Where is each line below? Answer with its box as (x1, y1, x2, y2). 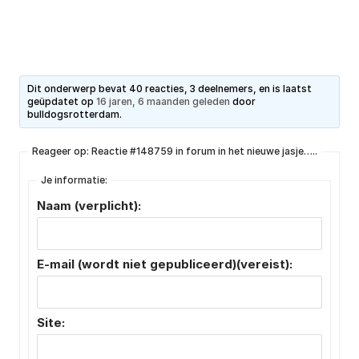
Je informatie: (41, 174, 107, 187)
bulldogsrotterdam (27, 108, 120, 121)
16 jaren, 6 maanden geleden (96, 95, 231, 108)
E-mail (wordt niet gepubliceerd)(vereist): (37, 256, 292, 272)
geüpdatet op (27, 95, 97, 108)
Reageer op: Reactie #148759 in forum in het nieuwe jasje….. (32, 145, 317, 158)
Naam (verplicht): (37, 198, 141, 214)
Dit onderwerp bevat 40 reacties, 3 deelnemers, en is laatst (27, 83, 313, 95)
